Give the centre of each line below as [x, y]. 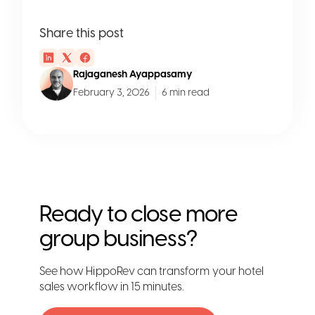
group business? [118, 238]
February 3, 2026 [111, 92]
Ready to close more [139, 213]
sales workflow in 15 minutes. [112, 286]
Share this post [82, 33]
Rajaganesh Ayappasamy [133, 74]
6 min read [186, 92]
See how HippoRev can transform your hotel [152, 271]
